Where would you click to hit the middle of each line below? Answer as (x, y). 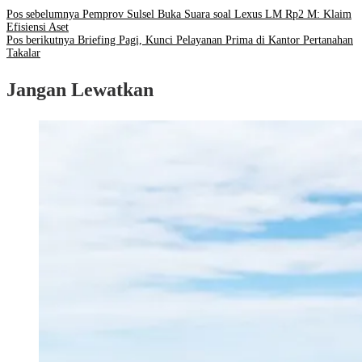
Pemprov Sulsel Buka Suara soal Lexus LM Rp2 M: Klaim (215, 15)
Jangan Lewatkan (80, 90)
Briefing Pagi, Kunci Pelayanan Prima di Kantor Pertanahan (214, 40)
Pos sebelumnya (43, 15)
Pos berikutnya (40, 40)
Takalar (23, 53)
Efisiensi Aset (38, 27)
